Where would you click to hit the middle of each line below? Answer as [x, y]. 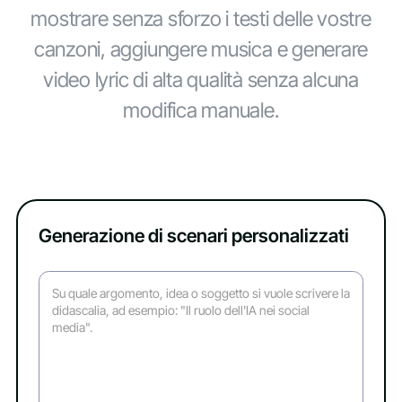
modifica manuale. [201, 110]
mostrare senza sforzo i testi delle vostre [201, 18]
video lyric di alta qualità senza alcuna [201, 79]
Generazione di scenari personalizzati [193, 236]
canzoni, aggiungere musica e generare [201, 49]
